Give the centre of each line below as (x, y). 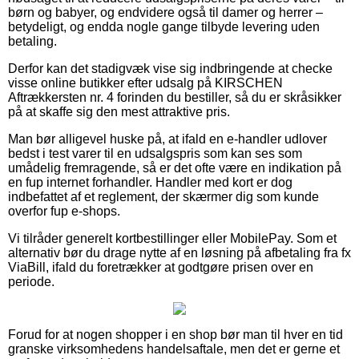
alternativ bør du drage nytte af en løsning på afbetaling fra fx (179, 252)
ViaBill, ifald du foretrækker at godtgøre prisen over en (161, 267)
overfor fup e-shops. (64, 211)
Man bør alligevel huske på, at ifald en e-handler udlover (167, 139)
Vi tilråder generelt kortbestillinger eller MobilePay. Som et (172, 238)
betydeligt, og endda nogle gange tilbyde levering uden (164, 26)
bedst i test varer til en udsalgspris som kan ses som (155, 153)
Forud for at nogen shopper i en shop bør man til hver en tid (175, 334)
